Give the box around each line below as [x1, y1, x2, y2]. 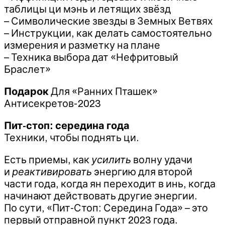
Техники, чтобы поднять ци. [4, 132, 139, 143]
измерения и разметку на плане [4, 39, 160, 51]
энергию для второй [94, 166, 192, 177]
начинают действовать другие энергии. [4, 190, 197, 201]
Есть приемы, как [4, 154, 91, 165]
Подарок [4, 85, 49, 97]
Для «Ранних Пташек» [49, 85, 158, 97]
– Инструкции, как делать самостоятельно [4, 27, 212, 39]
